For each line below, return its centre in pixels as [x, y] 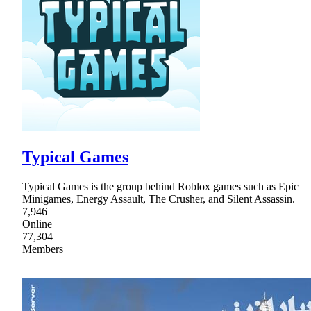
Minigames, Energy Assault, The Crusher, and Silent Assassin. [159, 199]
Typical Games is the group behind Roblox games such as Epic [160, 186]
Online [37, 224]
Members [43, 249]
